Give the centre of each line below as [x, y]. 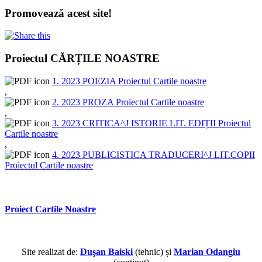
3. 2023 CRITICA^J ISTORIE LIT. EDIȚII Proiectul [151, 123]
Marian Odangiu [207, 252]
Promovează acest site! [58, 13]
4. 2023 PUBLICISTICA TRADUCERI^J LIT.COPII [154, 154]
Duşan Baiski [106, 252]
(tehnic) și [153, 252]
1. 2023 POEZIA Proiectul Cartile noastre [129, 81]
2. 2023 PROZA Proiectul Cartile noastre [128, 102]
